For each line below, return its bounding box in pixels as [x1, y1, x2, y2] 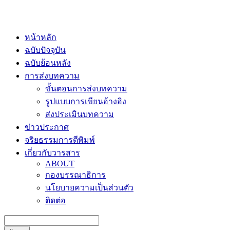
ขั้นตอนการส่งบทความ [45, 84, 127, 93]
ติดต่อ [45, 196, 66, 205]
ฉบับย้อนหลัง [25, 59, 71, 67]
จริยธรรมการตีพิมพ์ [25, 136, 95, 144]
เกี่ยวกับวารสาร [25, 148, 80, 157]
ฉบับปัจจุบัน [25, 46, 66, 54]
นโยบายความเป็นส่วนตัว [45, 183, 133, 192]
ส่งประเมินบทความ [45, 110, 114, 119]
